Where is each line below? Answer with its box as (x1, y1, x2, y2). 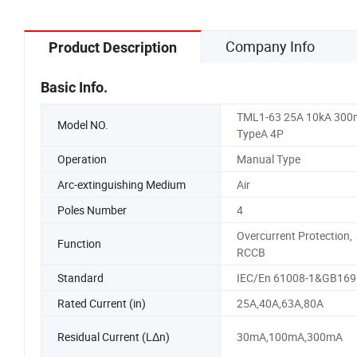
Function (57, 236, 101, 252)
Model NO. (57, 117, 108, 133)
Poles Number (57, 202, 127, 218)
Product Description (49, 38, 177, 56)
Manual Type (236, 151, 300, 167)
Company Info (226, 36, 315, 56)
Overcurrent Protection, (236, 227, 352, 243)
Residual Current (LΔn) (57, 329, 170, 345)
